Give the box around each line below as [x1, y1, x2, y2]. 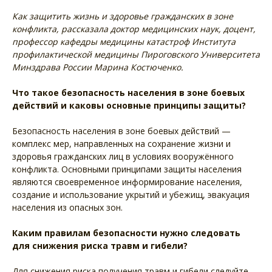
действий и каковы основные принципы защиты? [12, 100, 246, 112]
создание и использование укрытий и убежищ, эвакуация [12, 189, 250, 201]
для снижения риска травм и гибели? [12, 240, 188, 252]
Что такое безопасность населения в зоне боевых [12, 87, 245, 99]
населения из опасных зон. [12, 202, 123, 214]
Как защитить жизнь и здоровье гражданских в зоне [12, 10, 233, 22]
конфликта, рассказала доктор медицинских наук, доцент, [12, 23, 256, 35]
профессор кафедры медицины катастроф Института [12, 36, 236, 48]
